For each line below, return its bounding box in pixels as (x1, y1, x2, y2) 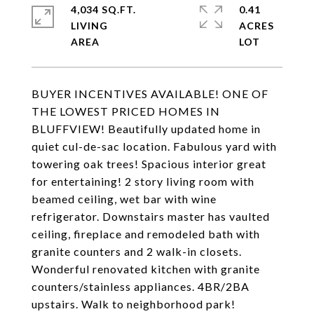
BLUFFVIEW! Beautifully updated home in (32, 122, 261, 135)
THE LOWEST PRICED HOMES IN (32, 104, 220, 118)
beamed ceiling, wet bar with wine (32, 192, 217, 205)
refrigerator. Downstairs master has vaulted (32, 210, 270, 223)
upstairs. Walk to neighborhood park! (32, 297, 235, 310)
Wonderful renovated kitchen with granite (32, 262, 260, 275)
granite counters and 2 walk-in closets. (32, 245, 242, 258)
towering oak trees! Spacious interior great (32, 157, 266, 170)
